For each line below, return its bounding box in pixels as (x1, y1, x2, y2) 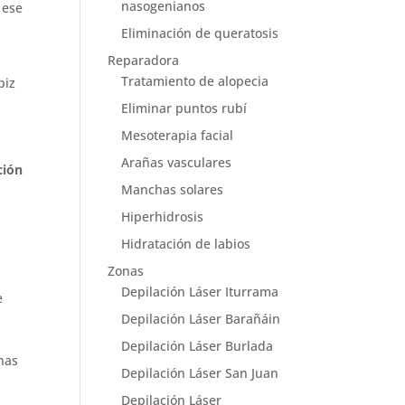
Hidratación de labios (121, 235, 251, 252)
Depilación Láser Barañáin (121, 310, 281, 327)
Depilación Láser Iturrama (121, 283, 279, 300)
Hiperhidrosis (121, 208, 204, 225)
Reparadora (108, 52, 180, 69)
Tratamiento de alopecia (121, 72, 269, 89)
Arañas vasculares (121, 154, 232, 171)
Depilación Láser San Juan (121, 364, 279, 381)
